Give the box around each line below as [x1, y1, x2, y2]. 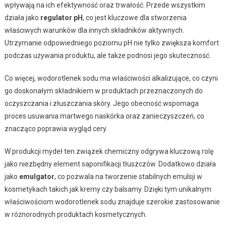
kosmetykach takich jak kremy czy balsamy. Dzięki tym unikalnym [4, 185, 211, 193]
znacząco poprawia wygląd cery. [4, 124, 107, 133]
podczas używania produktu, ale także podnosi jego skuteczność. [4, 51, 211, 60]
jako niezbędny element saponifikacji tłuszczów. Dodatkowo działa [4, 159, 216, 168]
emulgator [19, 172, 54, 181]
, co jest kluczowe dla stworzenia [82, 13, 187, 22]
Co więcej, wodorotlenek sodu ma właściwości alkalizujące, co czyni [4, 74, 218, 82]
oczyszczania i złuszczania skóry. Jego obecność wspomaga [4, 99, 199, 107]
